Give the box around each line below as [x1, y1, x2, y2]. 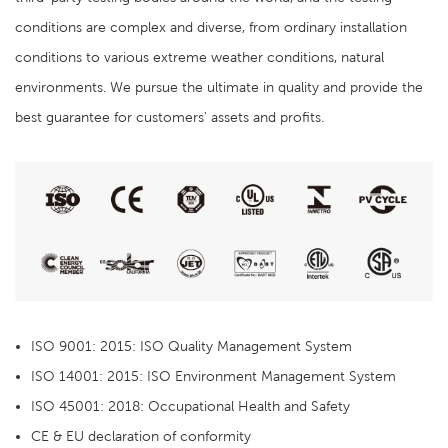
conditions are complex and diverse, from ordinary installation [15, 19, 407, 36]
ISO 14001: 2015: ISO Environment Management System [31, 368, 396, 385]
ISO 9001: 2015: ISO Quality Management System [31, 338, 352, 355]
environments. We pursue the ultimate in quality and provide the [15, 79, 423, 96]
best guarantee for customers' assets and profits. [15, 109, 324, 126]
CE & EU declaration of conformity [31, 428, 251, 445]
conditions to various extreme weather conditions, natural [15, 49, 384, 66]
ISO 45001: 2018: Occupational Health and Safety [31, 398, 350, 415]
